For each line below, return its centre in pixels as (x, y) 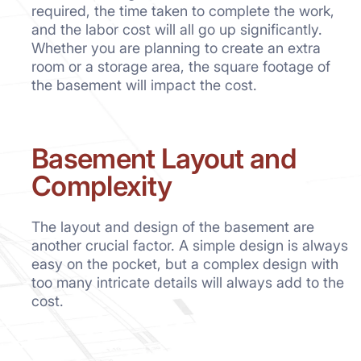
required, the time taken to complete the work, (183, 11)
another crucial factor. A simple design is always (190, 245)
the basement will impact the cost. (144, 85)
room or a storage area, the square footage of (181, 66)
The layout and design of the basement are (173, 227)
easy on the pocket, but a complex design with (185, 264)
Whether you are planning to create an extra (176, 48)
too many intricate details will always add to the (188, 282)
